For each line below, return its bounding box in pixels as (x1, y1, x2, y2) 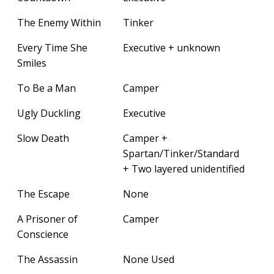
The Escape (17, 187, 70, 201)
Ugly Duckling (17, 106, 81, 120)
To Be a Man (17, 81, 76, 95)
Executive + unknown (123, 40, 220, 54)
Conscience (17, 227, 68, 241)
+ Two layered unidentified (123, 161, 245, 176)
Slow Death (17, 131, 69, 145)
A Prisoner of (17, 212, 78, 226)
